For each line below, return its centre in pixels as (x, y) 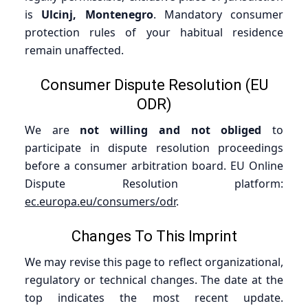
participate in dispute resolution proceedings (154, 147)
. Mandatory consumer (218, 14)
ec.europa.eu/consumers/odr (100, 201)
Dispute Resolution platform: (154, 183)
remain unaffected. (74, 50)
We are (53, 130)
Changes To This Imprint (154, 236)
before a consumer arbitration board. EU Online (154, 165)
